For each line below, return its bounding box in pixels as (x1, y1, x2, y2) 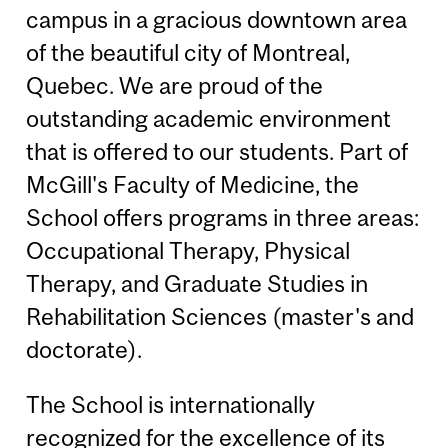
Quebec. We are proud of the (26, 71, 324, 99)
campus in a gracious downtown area (26, 5, 408, 33)
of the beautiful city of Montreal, (26, 38, 351, 66)
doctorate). (26, 335, 143, 363)
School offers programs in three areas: (26, 203, 420, 231)
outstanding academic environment (26, 104, 392, 132)
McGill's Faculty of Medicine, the (26, 170, 360, 198)
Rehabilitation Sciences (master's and (26, 302, 415, 330)
